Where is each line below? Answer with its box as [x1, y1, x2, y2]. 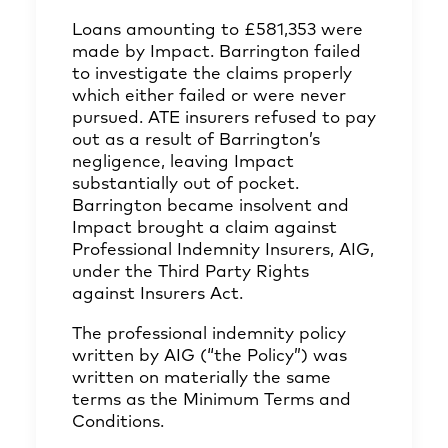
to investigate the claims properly [72, 66, 352, 83]
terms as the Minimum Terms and [72, 392, 351, 409]
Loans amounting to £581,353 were [72, 22, 363, 39]
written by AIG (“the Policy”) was [72, 348, 347, 365]
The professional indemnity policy [72, 326, 346, 343]
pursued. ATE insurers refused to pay [72, 110, 376, 127]
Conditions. [72, 414, 164, 431]
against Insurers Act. [72, 286, 243, 303]
